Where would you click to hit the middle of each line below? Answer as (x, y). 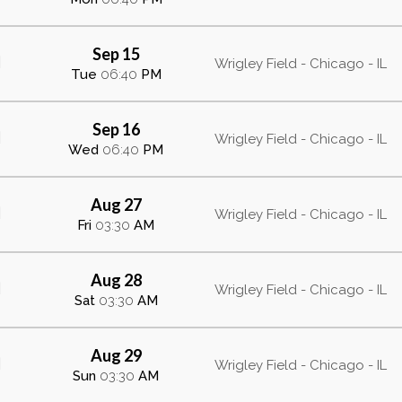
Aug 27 (116, 205)
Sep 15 (116, 54)
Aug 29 (116, 355)
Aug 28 (116, 280)
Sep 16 (116, 129)
